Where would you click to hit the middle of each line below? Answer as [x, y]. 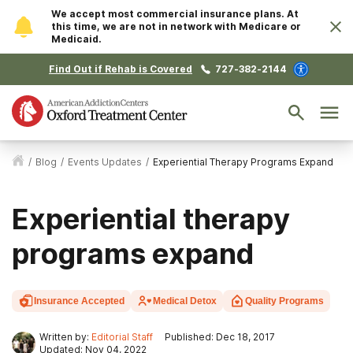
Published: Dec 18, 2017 [220, 337]
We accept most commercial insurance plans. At [175, 14]
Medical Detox [185, 301]
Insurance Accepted [79, 301]
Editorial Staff [122, 337]
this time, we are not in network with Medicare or [176, 26]
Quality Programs [284, 301]
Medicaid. [76, 39]
